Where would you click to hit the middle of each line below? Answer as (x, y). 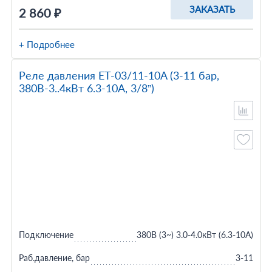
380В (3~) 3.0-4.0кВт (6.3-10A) (195, 235)
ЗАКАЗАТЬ (212, 9)
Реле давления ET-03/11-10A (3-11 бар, (119, 75)
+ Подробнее (46, 44)
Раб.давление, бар (54, 258)
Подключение (46, 235)
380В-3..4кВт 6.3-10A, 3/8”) (86, 88)
